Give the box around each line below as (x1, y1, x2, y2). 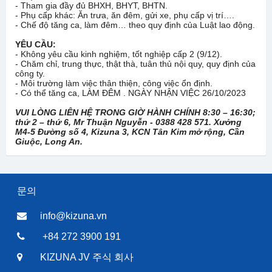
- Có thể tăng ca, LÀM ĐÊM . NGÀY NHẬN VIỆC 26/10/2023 (15, 88, 246, 98)
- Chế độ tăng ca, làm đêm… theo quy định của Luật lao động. (15, 20, 255, 30)
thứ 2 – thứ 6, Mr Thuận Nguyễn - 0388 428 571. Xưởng (15, 117, 242, 127)
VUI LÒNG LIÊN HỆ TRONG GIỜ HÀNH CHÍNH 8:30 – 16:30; (15, 107, 256, 117)
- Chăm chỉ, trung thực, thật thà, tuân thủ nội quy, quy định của (15, 59, 256, 69)
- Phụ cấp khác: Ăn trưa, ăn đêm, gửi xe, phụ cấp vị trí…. (15, 10, 234, 20)
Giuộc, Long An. (15, 137, 83, 146)
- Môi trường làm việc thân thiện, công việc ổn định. (15, 78, 212, 88)
